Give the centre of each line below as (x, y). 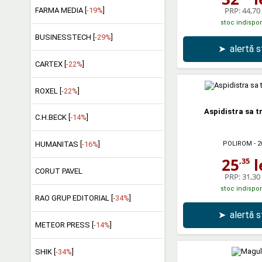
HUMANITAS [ (58, 144)
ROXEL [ (48, 91)
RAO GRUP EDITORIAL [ (74, 198)
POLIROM (237, 143)
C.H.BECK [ (52, 118)
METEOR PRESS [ (64, 225)
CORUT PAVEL (58, 171)
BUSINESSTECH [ (65, 37)
